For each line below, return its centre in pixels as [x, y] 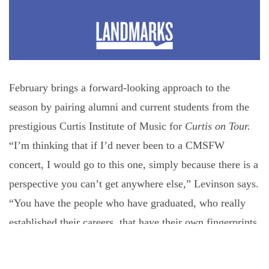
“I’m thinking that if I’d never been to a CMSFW [117, 145]
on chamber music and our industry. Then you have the [129, 241]
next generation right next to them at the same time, [122, 260]
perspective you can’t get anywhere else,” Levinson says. [134, 183]
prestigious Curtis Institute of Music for [97, 126]
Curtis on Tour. [218, 126]
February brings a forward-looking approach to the [119, 87]
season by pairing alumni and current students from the [129, 107]
